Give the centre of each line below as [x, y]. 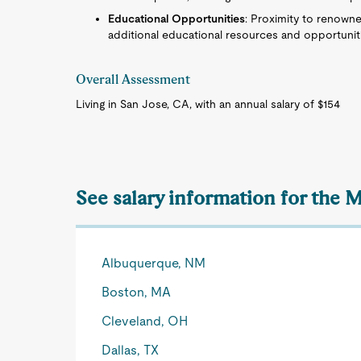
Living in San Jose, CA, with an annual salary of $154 [208, 104]
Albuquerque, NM [154, 263]
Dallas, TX [131, 350]
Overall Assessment [133, 79]
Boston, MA [137, 292]
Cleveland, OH [145, 321]
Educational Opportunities [177, 19]
